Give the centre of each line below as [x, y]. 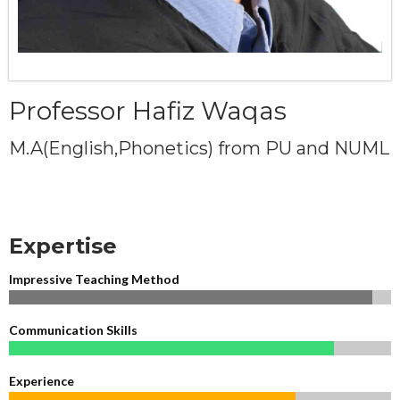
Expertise [63, 246]
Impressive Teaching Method [94, 279]
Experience [42, 380]
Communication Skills [73, 329]
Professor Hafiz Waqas [148, 110]
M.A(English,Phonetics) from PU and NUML [199, 148]
